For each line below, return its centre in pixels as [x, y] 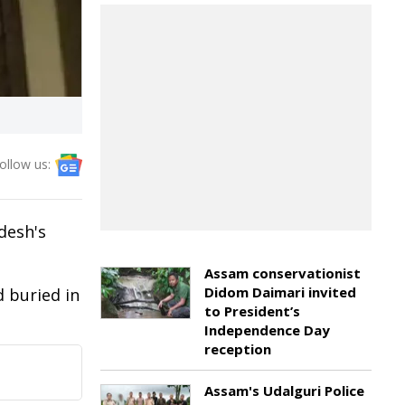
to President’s [252, 311]
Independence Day [267, 330]
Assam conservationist [283, 273]
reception [238, 349]
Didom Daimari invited [280, 292]
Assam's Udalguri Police [284, 391]
